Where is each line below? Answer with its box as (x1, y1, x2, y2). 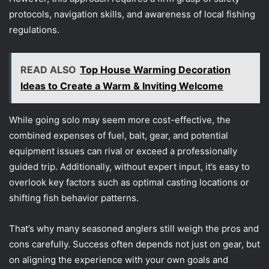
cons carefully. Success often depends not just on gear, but (9, 238, 260, 250)
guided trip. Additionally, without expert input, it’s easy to (9, 161, 250, 173)
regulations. (9, 24, 59, 36)
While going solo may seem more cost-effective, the (9, 114, 231, 126)
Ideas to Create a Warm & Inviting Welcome (20, 80, 223, 92)
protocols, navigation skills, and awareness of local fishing (9, 8, 255, 20)
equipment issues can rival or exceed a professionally (9, 145, 237, 157)
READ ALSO (20, 64, 76, 76)
